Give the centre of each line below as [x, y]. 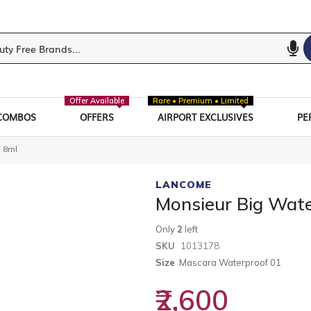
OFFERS [96, 117]
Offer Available [96, 100]
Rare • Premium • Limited [201, 100]
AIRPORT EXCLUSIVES [206, 117]
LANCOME [184, 184]
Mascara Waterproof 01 [230, 262]
